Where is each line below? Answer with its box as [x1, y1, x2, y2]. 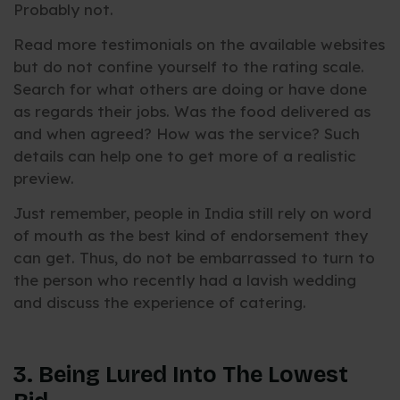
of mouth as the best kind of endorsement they [13, 226, 368, 246]
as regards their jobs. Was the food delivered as [13, 102, 371, 121]
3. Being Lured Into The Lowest [13, 362, 348, 389]
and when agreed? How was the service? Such [13, 124, 360, 143]
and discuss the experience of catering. [13, 293, 306, 312]
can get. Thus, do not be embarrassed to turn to [13, 248, 375, 268]
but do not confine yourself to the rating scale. [13, 57, 364, 76]
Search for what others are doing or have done [13, 79, 367, 98]
